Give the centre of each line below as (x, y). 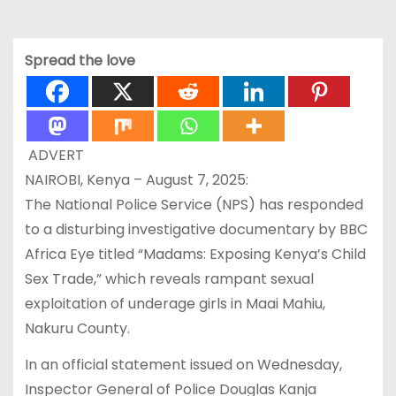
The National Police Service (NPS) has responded (194, 205)
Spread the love (80, 61)
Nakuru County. (77, 329)
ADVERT (54, 156)
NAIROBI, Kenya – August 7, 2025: (136, 180)
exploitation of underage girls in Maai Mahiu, (175, 304)
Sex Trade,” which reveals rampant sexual (169, 279)
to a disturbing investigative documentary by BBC (196, 230)
